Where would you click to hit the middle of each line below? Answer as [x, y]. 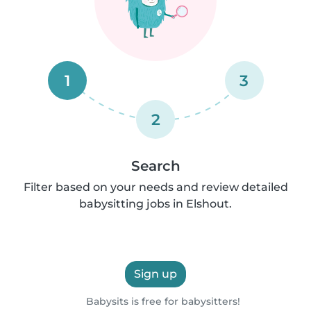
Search [155, 166]
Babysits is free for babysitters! [161, 301]
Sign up [155, 274]
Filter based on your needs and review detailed [155, 187]
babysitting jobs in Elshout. [155, 204]
